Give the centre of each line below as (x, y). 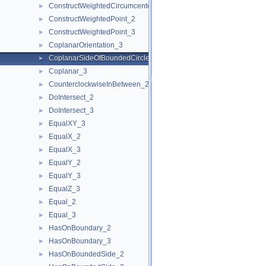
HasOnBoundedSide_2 (86, 254)
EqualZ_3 (64, 189)
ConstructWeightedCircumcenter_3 (105, 6)
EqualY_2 (65, 163)
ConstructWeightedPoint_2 (92, 19)
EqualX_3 (65, 150)
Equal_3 (62, 215)
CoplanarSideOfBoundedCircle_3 (103, 58)
